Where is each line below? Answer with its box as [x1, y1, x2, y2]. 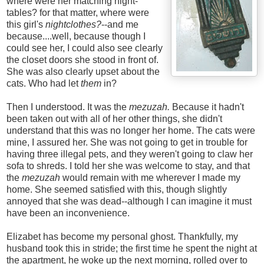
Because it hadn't [170, 102, 244, 113]
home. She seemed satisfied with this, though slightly [6, 184, 227, 195]
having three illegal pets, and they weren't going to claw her [6, 149, 253, 160]
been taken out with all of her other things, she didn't [6, 114, 222, 124]
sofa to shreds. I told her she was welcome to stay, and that [6, 161, 250, 171]
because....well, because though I [6, 31, 146, 42]
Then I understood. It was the [6, 102, 129, 113]
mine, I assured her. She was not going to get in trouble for [6, 137, 247, 148]
